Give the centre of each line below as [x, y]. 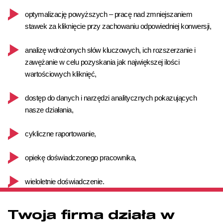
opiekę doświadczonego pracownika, [81, 158]
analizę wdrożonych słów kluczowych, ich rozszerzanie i [110, 50]
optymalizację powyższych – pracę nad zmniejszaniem [109, 14]
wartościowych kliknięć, [61, 74]
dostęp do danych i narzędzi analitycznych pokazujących [111, 98]
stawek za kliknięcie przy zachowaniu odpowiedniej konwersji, [118, 26]
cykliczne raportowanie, [60, 134]
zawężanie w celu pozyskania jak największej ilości [102, 62]
